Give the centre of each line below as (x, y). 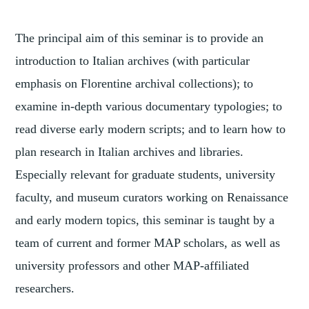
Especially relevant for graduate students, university (146, 174)
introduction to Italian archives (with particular (133, 60)
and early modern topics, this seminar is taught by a (145, 220)
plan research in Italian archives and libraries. (130, 151)
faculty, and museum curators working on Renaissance (152, 197)
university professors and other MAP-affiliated (132, 265)
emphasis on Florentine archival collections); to (134, 83)
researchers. (45, 288)
